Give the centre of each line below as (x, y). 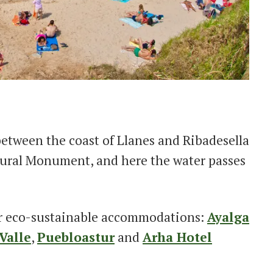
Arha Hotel (177, 237)
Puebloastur (76, 237)
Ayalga (228, 217)
